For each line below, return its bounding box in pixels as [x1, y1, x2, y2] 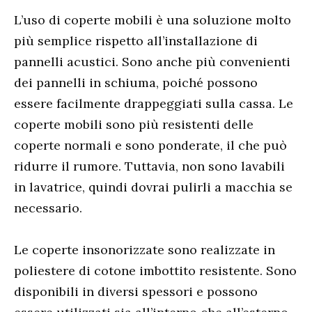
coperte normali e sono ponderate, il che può [14, 136, 287, 153]
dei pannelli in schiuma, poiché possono [14, 74, 258, 91]
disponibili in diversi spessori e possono [14, 283, 258, 300]
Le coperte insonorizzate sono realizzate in [14, 242, 275, 258]
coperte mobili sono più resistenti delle [14, 116, 253, 132]
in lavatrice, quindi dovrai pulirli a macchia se [14, 178, 292, 195]
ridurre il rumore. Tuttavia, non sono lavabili [14, 157, 285, 174]
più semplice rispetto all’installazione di [14, 32, 258, 49]
